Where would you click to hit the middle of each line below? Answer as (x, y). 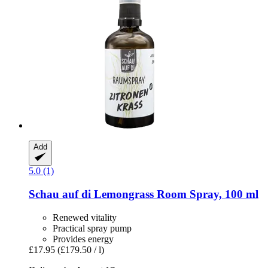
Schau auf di (60, 194)
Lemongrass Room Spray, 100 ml (175, 194)
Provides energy (83, 239)
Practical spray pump (92, 228)
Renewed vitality (85, 217)
